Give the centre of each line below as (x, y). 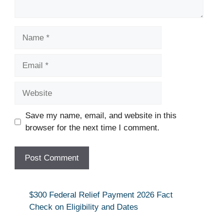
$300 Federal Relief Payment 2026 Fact (101, 195)
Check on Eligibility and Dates (84, 207)
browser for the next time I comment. (92, 128)
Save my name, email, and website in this (101, 116)
